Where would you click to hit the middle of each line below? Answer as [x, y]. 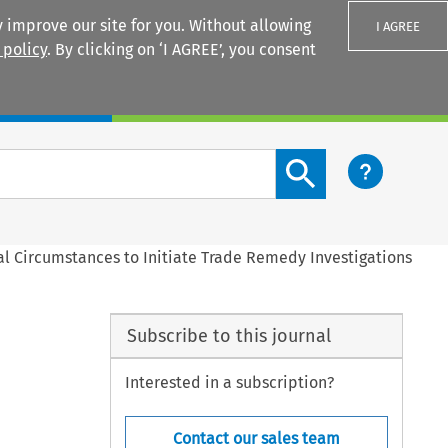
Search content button [357, 160]
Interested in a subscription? [230, 383]
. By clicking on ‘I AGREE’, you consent [181, 49]
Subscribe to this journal [228, 335]
